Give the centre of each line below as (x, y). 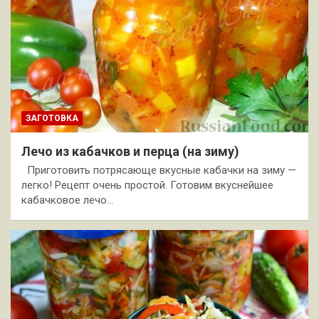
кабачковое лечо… (67, 200)
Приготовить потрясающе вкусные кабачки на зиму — (159, 170)
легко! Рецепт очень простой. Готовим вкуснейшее (147, 185)
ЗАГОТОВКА (52, 118)
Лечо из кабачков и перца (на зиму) (130, 151)
